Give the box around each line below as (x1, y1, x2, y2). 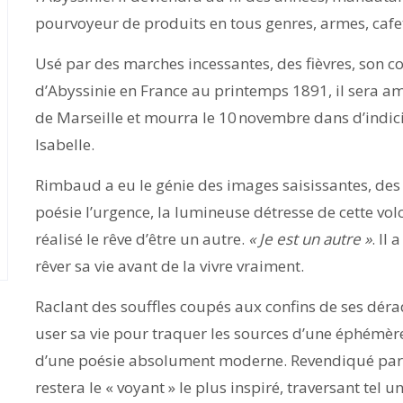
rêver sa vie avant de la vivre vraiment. (35, 255, 308, 276)
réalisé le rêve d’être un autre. (35, 228, 248, 249)
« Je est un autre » (248, 228, 372, 249)
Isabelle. (35, 134, 98, 155)
